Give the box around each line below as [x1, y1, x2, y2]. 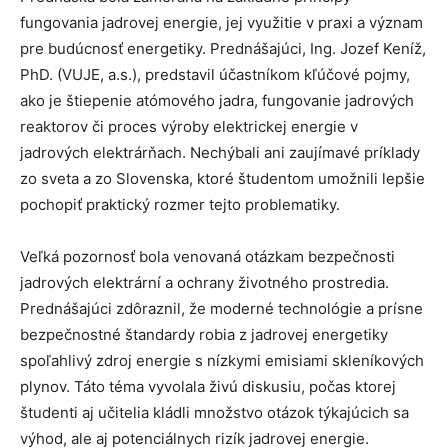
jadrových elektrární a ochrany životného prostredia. [20, 273, 389, 292]
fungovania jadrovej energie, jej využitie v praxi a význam [20, 13, 423, 32]
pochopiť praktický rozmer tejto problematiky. [20, 195, 340, 214]
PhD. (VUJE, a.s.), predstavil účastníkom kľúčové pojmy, [20, 65, 410, 84]
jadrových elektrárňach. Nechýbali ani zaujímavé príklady [20, 143, 420, 162]
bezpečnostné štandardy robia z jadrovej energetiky [20, 325, 388, 344]
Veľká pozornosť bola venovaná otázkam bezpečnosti [20, 247, 395, 266]
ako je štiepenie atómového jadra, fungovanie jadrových [20, 91, 414, 110]
